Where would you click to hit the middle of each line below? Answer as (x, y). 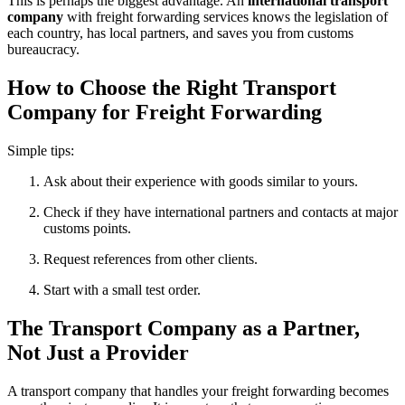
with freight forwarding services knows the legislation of (226, 17)
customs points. (87, 229)
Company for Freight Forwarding (165, 113)
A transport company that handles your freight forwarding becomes (198, 391)
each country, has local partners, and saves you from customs (180, 33)
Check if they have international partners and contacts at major (221, 212)
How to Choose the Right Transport (172, 88)
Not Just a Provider (98, 353)
